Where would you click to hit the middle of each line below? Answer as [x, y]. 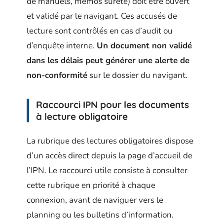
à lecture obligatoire [82, 117]
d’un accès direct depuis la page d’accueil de [110, 155]
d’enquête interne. [62, 46]
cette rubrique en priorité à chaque [91, 185]
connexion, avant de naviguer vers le [95, 200]
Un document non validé [144, 46]
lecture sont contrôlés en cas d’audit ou [100, 31]
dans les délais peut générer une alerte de [108, 61]
